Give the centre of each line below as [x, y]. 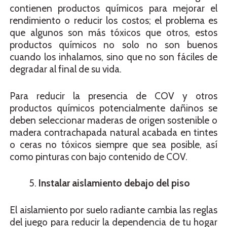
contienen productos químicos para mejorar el [113, 9]
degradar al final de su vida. [66, 69]
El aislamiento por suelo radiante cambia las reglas [113, 210]
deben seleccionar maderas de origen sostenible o [113, 120]
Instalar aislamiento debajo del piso [114, 183]
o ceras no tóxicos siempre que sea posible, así [113, 144]
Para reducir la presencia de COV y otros [113, 96]
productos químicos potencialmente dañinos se [113, 108]
